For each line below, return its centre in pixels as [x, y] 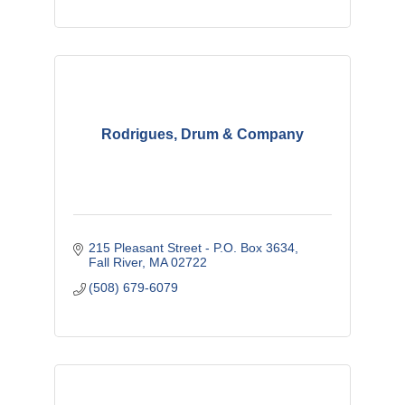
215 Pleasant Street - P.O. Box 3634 [192, 248]
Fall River [116, 263]
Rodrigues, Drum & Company [202, 135]
